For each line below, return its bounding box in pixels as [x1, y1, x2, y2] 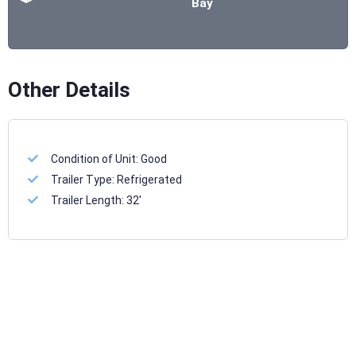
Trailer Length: [51, 194, 127, 207]
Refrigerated [117, 173, 183, 187]
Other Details [8, 78, 130, 103]
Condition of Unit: [51, 153, 141, 166]
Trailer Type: [51, 173, 118, 187]
